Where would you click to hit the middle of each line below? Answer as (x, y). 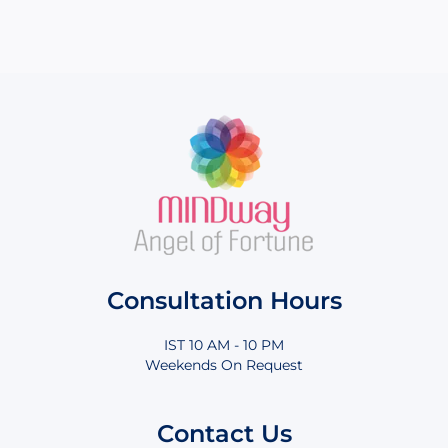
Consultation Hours (224, 301)
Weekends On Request (224, 365)
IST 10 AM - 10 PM (224, 345)
